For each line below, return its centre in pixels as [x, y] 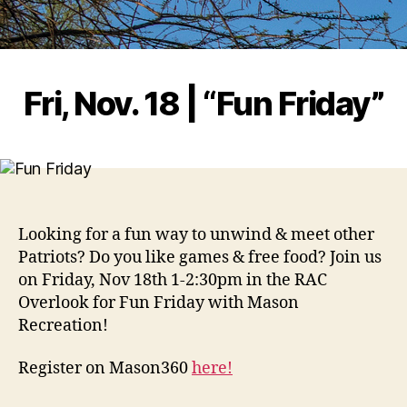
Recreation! [63, 325]
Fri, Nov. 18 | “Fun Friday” [203, 103]
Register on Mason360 [105, 369]
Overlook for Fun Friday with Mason [159, 303]
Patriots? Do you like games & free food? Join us [200, 257]
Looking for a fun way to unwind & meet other [196, 234]
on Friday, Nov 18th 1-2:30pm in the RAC [173, 280]
